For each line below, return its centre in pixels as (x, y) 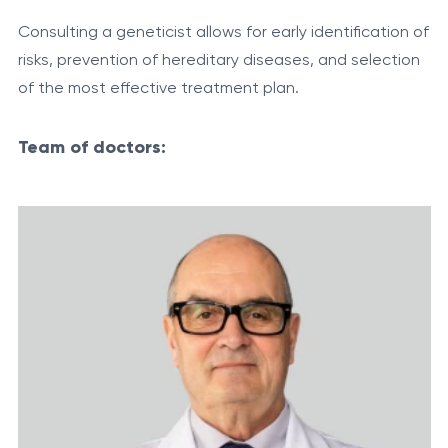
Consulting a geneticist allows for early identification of (223, 32)
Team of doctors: (91, 147)
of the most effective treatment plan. (158, 88)
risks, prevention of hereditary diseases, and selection (218, 60)
